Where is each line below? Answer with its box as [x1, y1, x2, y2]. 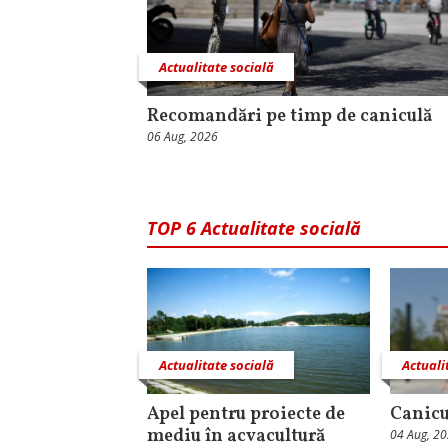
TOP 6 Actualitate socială [147, 216, 361, 241]
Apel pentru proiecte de [147, 401, 345, 427]
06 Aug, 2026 [147, 128, 218, 146]
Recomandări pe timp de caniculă [147, 104, 432, 130]
